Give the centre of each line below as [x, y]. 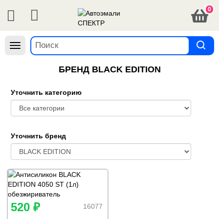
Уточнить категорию [46, 92]
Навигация [32, 46]
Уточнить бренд [38, 136]
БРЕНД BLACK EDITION [109, 69]
